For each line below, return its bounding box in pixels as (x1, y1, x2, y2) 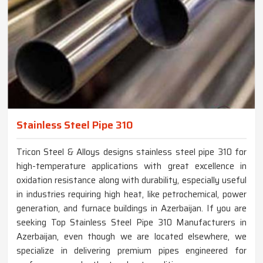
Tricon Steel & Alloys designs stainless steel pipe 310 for (16, 144, 247, 159)
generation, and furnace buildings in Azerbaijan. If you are (16, 201, 247, 215)
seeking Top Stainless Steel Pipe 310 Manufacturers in (16, 215, 247, 230)
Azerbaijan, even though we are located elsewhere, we (16, 229, 247, 244)
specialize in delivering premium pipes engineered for (16, 243, 247, 258)
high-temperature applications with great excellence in (16, 159, 247, 173)
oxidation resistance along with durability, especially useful (16, 173, 247, 187)
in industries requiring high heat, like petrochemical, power (16, 187, 247, 201)
